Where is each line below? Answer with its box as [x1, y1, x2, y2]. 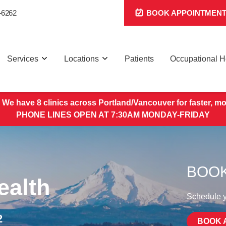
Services [7, 54, 38, 63]
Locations [64, 54, 99, 63]
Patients [125, 54, 154, 63]
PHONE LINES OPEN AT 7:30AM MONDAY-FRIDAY [16, 110, 210, 119]
